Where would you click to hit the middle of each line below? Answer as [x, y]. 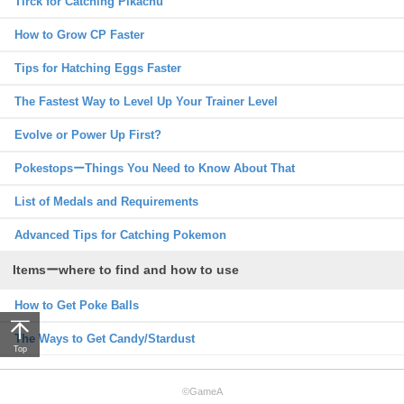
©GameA [202, 391]
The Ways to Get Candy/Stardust [105, 338]
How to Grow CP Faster [79, 34]
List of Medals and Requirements [106, 201]
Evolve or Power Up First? [88, 134]
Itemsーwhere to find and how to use [126, 269]
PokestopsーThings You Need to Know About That [155, 168]
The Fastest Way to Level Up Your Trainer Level [146, 101]
